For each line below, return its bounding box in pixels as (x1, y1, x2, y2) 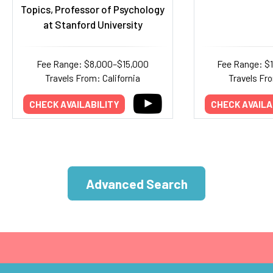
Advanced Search (85, 175, 188, 191)
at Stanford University (43, 18, 143, 30)
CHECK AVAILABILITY (29, 98, 119, 110)
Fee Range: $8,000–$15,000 (37, 58, 149, 69)
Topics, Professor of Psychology (21, 3, 165, 15)
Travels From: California (45, 72, 140, 83)
